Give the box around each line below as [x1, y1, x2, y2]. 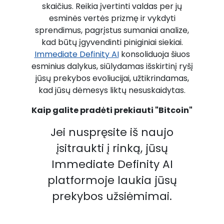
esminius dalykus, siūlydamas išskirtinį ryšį [31, 60, 193, 72]
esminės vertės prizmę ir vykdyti [48, 12, 175, 24]
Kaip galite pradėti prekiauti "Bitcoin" [31, 104, 192, 116]
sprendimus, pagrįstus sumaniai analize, [35, 24, 189, 36]
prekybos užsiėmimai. [52, 188, 172, 204]
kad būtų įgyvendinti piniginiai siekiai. [41, 36, 183, 48]
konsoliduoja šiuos [118, 48, 190, 60]
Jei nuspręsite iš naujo [50, 124, 173, 140]
